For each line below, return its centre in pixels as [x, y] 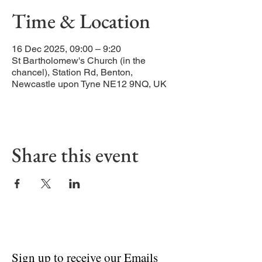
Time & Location [81, 21]
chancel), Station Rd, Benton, [72, 72]
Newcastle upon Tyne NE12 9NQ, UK [89, 84]
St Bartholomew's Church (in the [79, 61]
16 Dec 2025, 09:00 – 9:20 [66, 49]
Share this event [75, 155]
